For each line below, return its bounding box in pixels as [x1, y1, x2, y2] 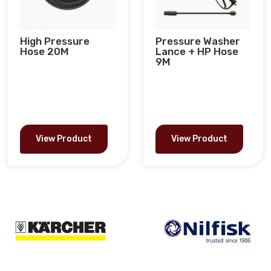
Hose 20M [20, 45, 69, 57]
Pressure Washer [155, 35, 240, 47]
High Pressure [20, 35, 90, 47]
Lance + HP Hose [155, 45, 238, 57]
